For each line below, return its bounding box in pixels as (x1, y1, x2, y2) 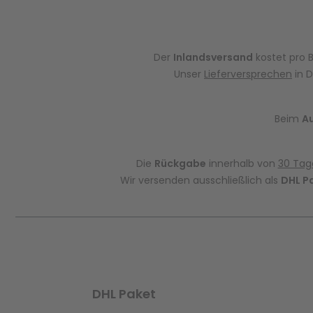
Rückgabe (154, 156, 206, 170)
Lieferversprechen (204, 67, 292, 81)
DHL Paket (92, 285, 156, 303)
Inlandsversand (173, 50, 253, 64)
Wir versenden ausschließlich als (119, 173, 281, 187)
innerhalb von (205, 156, 278, 170)
